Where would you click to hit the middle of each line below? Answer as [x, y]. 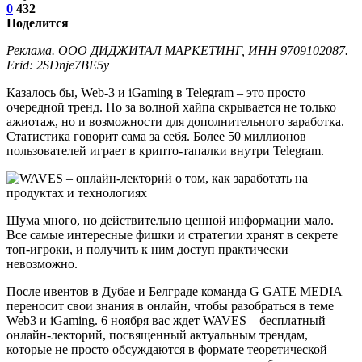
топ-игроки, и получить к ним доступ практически [147, 249]
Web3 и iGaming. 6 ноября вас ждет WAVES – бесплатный [166, 320]
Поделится [38, 23]
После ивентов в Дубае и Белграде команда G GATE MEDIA [174, 291]
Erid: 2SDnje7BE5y [58, 65]
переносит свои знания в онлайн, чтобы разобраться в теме [170, 305]
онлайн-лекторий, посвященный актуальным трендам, [157, 335]
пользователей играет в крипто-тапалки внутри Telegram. [165, 150]
